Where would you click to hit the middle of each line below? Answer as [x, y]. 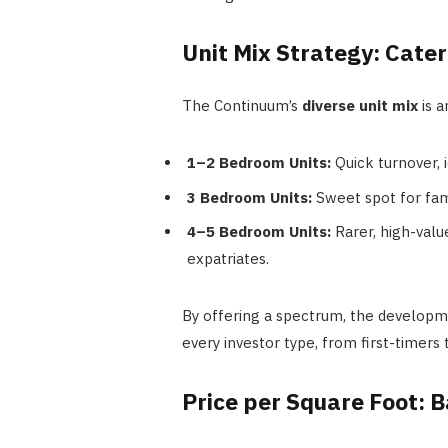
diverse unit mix [359, 106]
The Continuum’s [241, 106]
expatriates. [227, 259]
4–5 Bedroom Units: [258, 232]
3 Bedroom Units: [249, 197]
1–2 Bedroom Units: [258, 163]
